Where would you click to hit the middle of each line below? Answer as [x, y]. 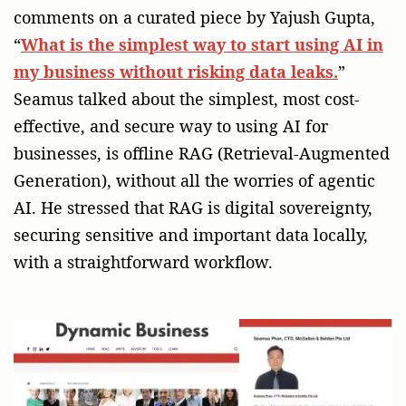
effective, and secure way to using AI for [171, 126]
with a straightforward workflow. [143, 262]
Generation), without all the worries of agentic [194, 181]
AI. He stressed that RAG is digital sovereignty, [193, 208]
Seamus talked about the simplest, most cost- [187, 99]
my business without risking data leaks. [176, 72]
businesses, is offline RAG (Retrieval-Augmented [202, 154]
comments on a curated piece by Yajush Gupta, [194, 18]
